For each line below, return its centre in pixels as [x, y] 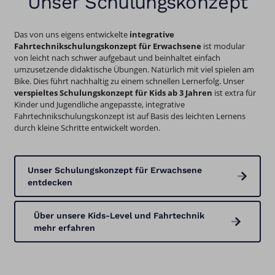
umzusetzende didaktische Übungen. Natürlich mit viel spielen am [134, 69]
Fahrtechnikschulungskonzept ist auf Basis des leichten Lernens [130, 116]
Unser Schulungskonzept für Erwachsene [115, 170]
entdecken [50, 182]
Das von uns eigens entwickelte [72, 34]
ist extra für [234, 92]
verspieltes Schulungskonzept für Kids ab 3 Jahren [114, 92]
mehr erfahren [65, 228]
